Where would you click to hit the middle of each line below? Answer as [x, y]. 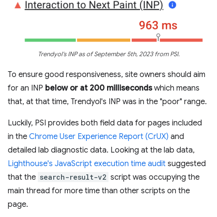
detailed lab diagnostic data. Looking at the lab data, [101, 150]
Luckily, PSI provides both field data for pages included [105, 123]
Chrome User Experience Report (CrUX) [99, 137]
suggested [186, 164]
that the [23, 177]
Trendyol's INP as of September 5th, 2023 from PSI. [108, 54]
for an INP [26, 88]
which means [176, 88]
